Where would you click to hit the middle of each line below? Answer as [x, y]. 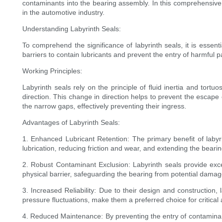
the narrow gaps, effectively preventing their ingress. [104, 106]
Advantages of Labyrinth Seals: [71, 123]
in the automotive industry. [63, 13]
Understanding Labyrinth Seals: [72, 29]
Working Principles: [52, 71]
